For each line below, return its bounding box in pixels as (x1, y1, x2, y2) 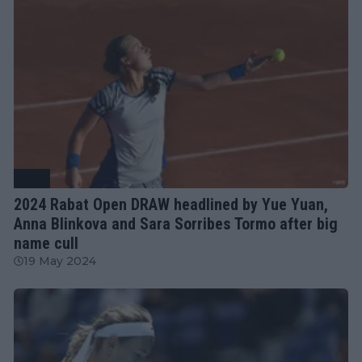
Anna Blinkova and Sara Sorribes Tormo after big (14, 213, 338, 234)
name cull (14, 233, 78, 253)
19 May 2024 (23, 253, 96, 268)
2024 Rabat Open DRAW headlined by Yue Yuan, (14, 194, 328, 214)
